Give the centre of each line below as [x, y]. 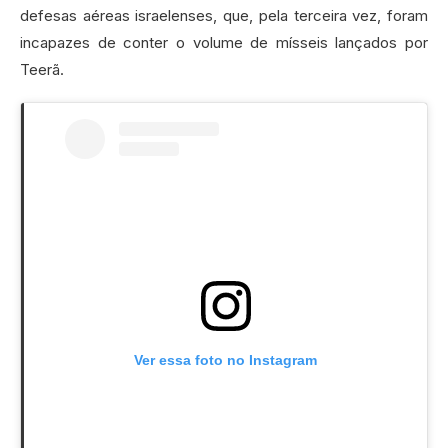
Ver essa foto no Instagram [225, 359]
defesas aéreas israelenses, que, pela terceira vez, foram [224, 15]
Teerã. [42, 69]
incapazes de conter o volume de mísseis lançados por [224, 42]
